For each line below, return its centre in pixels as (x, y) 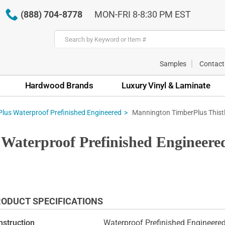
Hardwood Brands (59, 85)
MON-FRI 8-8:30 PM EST (142, 14)
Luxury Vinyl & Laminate (166, 85)
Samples (173, 64)
